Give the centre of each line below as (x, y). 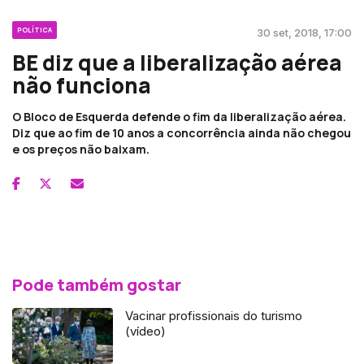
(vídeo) (146, 331)
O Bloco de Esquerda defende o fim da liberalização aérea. (179, 116)
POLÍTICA (35, 29)
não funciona (82, 85)
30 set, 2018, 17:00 (304, 32)
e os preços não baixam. (81, 149)
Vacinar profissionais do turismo (214, 315)
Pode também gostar (97, 284)
